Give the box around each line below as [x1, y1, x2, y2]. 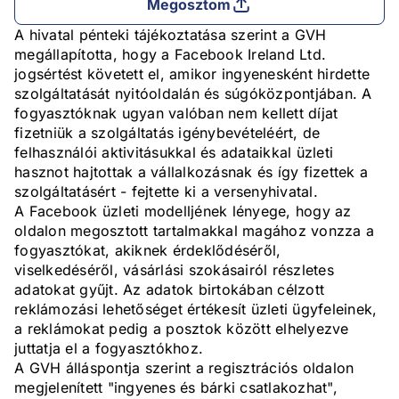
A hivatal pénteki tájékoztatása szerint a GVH [14, 26, 327, 45]
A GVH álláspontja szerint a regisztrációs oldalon [14, 359, 354, 378]
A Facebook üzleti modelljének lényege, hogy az [14, 202, 352, 221]
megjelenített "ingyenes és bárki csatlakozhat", [14, 379, 338, 397]
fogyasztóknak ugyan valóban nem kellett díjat [14, 104, 338, 123]
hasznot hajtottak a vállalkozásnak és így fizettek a [14, 163, 368, 182]
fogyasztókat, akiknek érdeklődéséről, [14, 241, 281, 260]
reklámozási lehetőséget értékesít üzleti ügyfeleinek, [14, 300, 378, 319]
